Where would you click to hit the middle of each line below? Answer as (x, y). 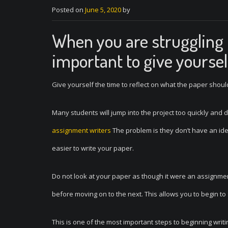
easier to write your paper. (93, 148)
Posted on (68, 10)
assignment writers (81, 130)
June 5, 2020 (103, 10)
